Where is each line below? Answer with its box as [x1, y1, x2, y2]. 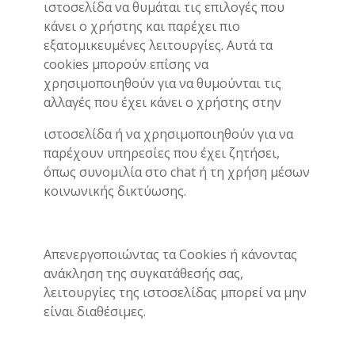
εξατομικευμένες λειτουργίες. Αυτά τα [44, 36, 273, 54]
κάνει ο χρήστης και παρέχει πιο [44, 17, 240, 35]
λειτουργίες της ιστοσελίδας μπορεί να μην [44, 284, 307, 301]
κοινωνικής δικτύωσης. [44, 182, 186, 200]
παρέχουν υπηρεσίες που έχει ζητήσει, [44, 144, 280, 162]
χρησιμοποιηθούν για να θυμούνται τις [44, 74, 281, 92]
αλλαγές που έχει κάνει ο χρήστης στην [44, 94, 281, 111]
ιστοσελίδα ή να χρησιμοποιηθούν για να [44, 125, 293, 143]
